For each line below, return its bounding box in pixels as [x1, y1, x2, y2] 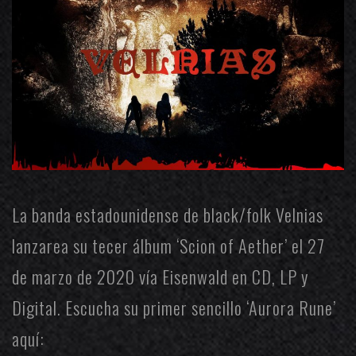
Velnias [276, 202, 323, 228]
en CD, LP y [228, 264, 308, 290]
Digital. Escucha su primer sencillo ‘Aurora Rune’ [12, 295, 336, 321]
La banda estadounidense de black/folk [12, 202, 276, 228]
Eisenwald [162, 264, 228, 290]
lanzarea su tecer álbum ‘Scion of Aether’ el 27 [12, 233, 325, 259]
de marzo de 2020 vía [12, 264, 162, 290]
